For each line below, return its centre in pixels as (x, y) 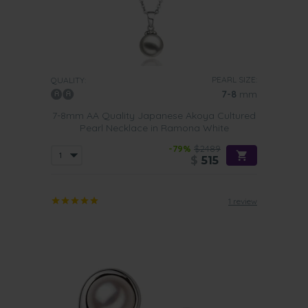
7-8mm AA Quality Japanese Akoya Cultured (154, 115)
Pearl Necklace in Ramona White (154, 128)
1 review (243, 201)
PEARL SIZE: (234, 79)
